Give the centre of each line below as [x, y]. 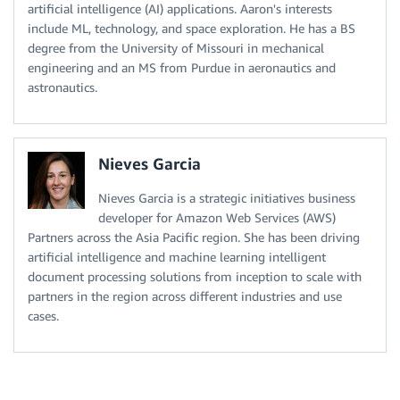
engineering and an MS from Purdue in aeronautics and [182, 67]
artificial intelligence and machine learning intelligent [177, 256]
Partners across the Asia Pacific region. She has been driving [194, 237]
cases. [43, 315]
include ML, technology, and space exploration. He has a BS [192, 28]
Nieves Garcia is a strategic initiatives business [227, 197]
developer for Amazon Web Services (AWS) [217, 217]
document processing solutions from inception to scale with [195, 276]
